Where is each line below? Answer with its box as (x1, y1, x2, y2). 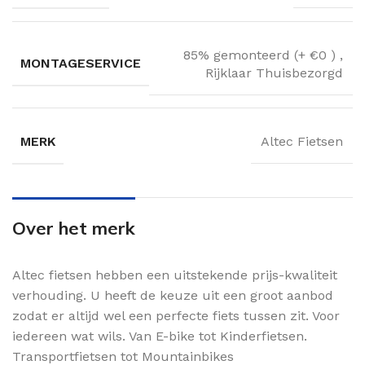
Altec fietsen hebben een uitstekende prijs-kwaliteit (12, 266, 337, 283)
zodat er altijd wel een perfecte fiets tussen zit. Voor (12, 307, 340, 323)
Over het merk (12, 216, 135, 240)
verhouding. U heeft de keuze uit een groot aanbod (12, 287, 333, 303)
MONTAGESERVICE (20, 55, 141, 72)
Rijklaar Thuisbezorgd (205, 64, 343, 81)
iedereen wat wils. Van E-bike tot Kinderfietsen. (12, 328, 307, 344)
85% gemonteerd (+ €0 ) (183, 46, 340, 63)
